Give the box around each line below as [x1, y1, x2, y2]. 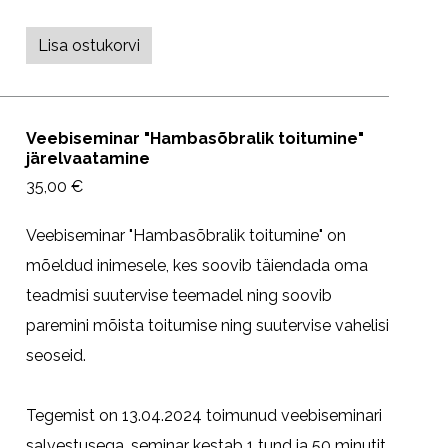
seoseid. [26, 345, 86, 365]
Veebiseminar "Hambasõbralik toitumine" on [26, 225, 346, 245]
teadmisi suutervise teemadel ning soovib [26, 285, 332, 305]
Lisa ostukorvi [38, 35, 140, 55]
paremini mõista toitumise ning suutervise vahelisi [26, 315, 389, 335]
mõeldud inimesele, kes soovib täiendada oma [26, 255, 368, 275]
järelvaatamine [26, 148, 150, 168]
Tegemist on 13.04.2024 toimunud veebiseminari [26, 405, 382, 425]
